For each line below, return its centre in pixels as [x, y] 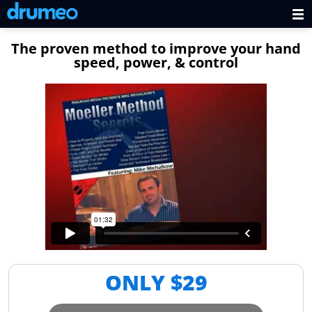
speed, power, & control [156, 62]
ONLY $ [143, 282]
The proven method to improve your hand [156, 48]
